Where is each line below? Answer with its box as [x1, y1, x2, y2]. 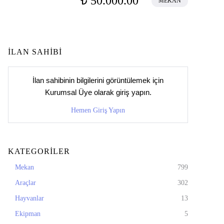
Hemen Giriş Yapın [71, 106, 125, 114]
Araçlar [15, 179, 36, 186]
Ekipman [15, 210, 40, 217]
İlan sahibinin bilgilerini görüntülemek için [32, 76, 163, 84]
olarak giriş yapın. [91, 88, 151, 96]
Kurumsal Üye [44, 88, 92, 96]
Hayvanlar [15, 194, 44, 202]
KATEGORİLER [8, 147, 70, 155]
